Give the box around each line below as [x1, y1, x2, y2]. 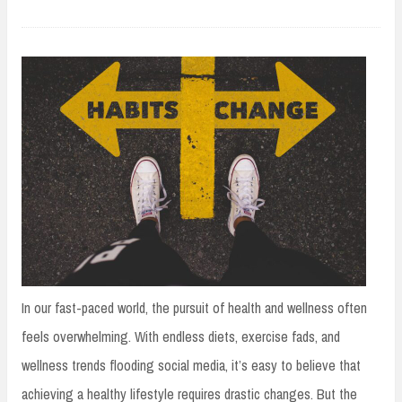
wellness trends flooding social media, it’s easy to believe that [22, 354, 361, 375]
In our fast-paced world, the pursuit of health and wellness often [22, 297, 367, 318]
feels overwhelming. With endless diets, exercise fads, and [22, 326, 340, 346]
